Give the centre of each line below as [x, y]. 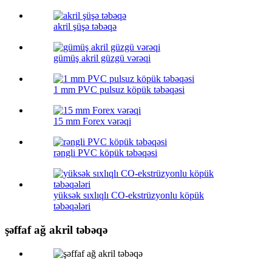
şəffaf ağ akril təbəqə [56, 230]
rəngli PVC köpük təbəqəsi [105, 153]
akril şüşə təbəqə [85, 27]
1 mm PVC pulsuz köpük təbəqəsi [119, 90]
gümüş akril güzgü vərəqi [102, 58]
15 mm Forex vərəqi [92, 121]
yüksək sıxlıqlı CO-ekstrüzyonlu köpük [129, 195]
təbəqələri [72, 206]
